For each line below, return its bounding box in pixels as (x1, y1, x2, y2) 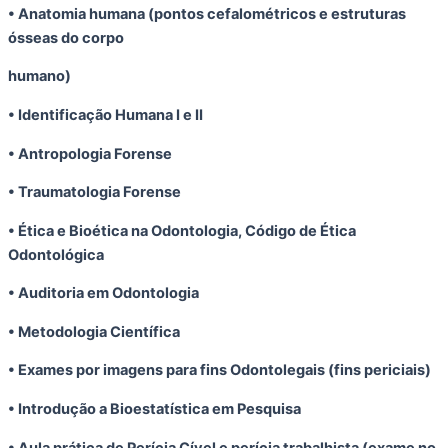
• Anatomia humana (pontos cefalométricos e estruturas (8, 4, 406, 23)
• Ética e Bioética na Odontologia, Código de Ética (8, 221, 356, 240)
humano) (8, 67, 71, 86)
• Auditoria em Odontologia (8, 284, 199, 303)
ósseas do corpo (8, 28, 124, 47)
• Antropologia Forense (8, 144, 172, 163)
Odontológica (8, 245, 104, 264)
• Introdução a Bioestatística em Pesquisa (8, 400, 301, 419)
